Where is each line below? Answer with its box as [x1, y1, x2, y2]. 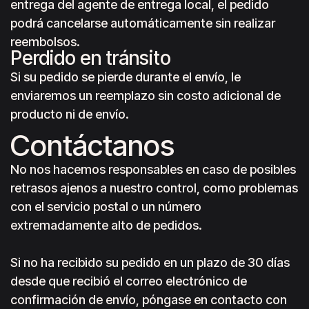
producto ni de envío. [10, 107, 129, 121]
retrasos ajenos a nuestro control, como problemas [10, 181, 298, 195]
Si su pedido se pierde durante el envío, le [10, 70, 241, 84]
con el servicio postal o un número [10, 199, 201, 214]
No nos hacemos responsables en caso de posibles [10, 162, 296, 177]
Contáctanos [10, 128, 175, 163]
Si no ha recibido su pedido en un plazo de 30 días [10, 255, 290, 270]
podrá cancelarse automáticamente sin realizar [10, 16, 275, 30]
